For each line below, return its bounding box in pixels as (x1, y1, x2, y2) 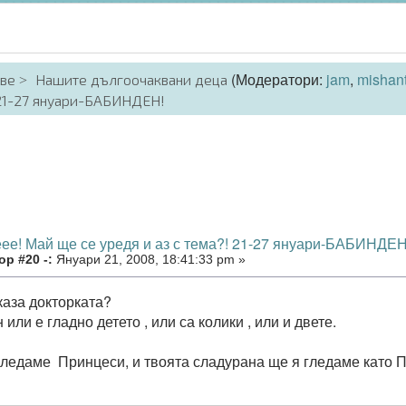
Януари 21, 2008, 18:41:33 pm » (53, 252, 246, 266)
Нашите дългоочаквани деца (35, 71, 228, 88)
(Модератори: (227, 69, 327, 90)
